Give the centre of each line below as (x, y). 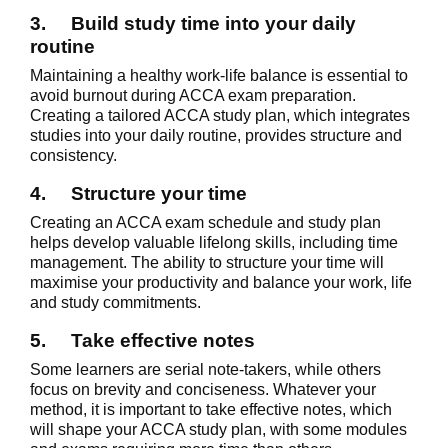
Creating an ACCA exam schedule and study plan (205, 222)
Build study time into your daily (213, 23)
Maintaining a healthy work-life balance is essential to (219, 75)
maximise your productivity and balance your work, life (221, 282)
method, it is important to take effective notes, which (211, 409)
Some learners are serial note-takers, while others (205, 369)
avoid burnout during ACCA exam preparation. (193, 95)
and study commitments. (115, 302)
